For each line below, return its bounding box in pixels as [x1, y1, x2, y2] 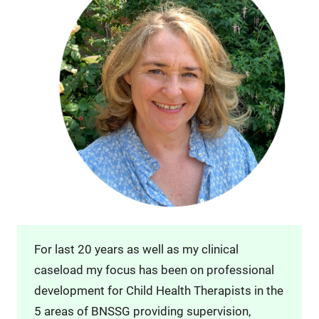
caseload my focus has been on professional [33, 262, 274, 277]
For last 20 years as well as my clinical [33, 241, 239, 256]
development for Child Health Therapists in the [33, 283, 283, 298]
